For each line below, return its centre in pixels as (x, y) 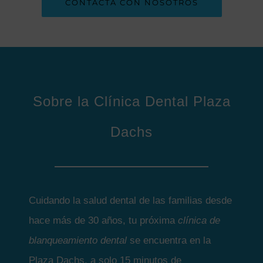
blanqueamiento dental (78, 241)
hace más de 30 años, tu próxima (104, 221)
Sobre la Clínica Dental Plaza (131, 102)
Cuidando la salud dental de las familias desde (131, 201)
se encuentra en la (169, 241)
